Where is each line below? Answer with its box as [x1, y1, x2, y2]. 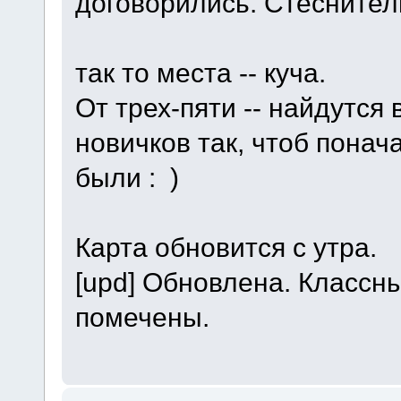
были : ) [74, 162, 179, 193]
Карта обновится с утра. [74, 232, 377, 263]
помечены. [74, 302, 217, 333]
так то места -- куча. [74, 57, 326, 89]
